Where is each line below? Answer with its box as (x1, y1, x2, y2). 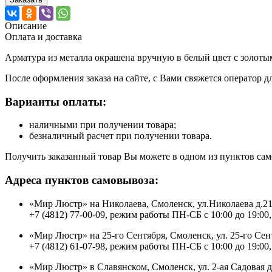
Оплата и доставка (5, 31, 82, 42)
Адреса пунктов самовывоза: (5, 174, 158, 187)
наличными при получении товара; (29, 120, 176, 131)
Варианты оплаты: (5, 95, 106, 108)
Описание (5, 20, 47, 31)
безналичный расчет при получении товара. (29, 131, 212, 141)
